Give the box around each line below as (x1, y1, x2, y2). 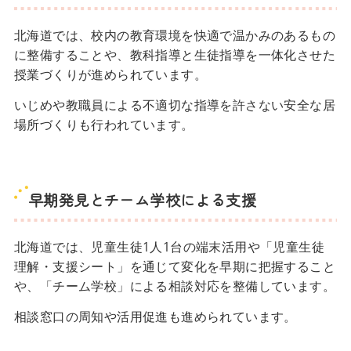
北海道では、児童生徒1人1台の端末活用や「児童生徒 (13, 238, 324, 256)
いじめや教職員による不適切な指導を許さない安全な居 (13, 96, 335, 114)
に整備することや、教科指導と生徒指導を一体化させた (13, 46, 335, 64)
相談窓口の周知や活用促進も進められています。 (13, 308, 297, 326)
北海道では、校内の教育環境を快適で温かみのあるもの (13, 27, 335, 45)
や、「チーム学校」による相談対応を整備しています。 (13, 277, 335, 295)
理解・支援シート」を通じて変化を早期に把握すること (13, 258, 335, 276)
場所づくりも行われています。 (13, 116, 194, 134)
